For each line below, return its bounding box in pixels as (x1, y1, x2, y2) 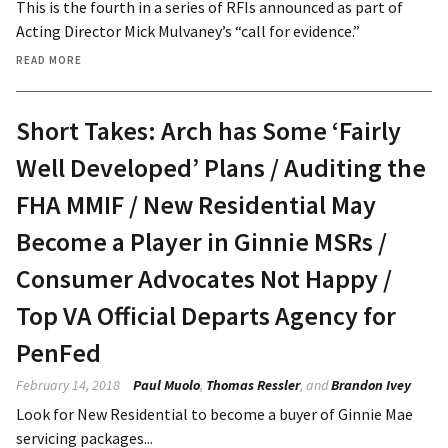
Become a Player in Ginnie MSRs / (16, 224, 387, 258)
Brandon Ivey (331, 375, 411, 394)
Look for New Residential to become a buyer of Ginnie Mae (16, 403, 413, 424)
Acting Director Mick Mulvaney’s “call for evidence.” (16, 20, 360, 41)
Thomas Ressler (206, 375, 300, 394)
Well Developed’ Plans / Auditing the (16, 150, 426, 184)
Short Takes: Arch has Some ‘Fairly (16, 113, 401, 147)
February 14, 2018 (16, 375, 120, 394)
